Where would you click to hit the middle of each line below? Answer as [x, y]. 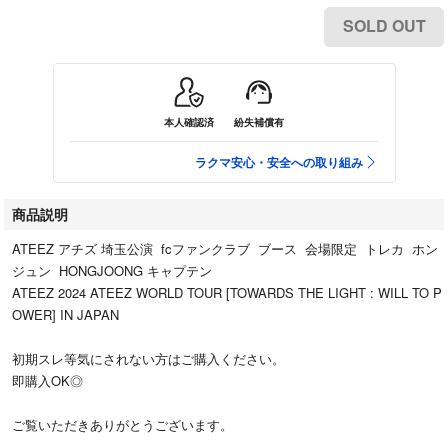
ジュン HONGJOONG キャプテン [112, 271]
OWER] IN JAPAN [65, 315]
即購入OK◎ [47, 381]
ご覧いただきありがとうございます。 [122, 425]
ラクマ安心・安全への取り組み [278, 162]
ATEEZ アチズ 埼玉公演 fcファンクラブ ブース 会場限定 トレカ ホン [225, 249]
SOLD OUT [384, 26]
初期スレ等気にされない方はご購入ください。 [148, 359]
